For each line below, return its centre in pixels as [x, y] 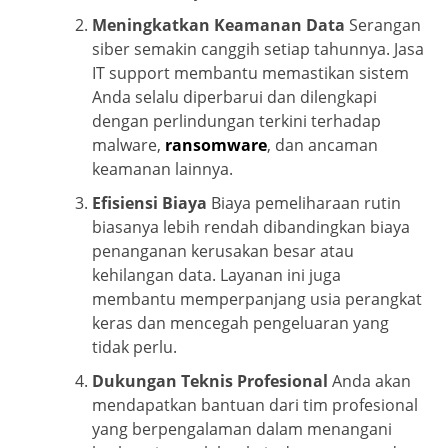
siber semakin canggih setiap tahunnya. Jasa [258, 49]
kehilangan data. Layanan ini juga [217, 275]
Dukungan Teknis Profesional [210, 381]
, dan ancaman [323, 145]
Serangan [383, 25]
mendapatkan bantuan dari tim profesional [255, 405]
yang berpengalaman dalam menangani [242, 429]
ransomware [216, 145]
